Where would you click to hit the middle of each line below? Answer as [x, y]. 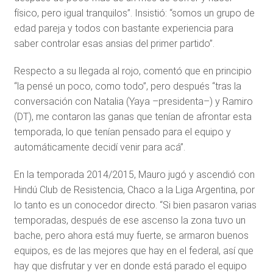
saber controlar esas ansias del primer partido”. [114, 44]
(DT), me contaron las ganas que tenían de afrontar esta [133, 117]
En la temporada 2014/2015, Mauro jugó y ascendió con [134, 175]
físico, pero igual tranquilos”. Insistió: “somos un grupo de [134, 13]
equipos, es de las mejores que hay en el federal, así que [133, 251]
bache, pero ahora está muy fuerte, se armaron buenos [131, 236]
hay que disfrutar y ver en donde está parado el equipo [130, 266]
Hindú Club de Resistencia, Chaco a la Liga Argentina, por [134, 190]
